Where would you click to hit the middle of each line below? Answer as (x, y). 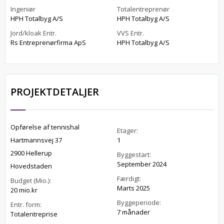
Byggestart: (134, 154)
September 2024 (142, 164)
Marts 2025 (133, 188)
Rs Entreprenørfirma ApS (48, 42)
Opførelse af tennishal (45, 127)
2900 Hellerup (31, 153)
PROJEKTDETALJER (55, 92)
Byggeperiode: (139, 202)
